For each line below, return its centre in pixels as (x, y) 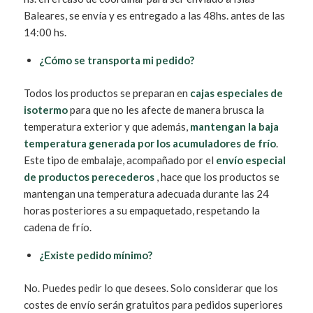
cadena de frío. (57, 227)
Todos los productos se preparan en (105, 93)
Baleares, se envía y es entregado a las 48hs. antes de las (154, 15)
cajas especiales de (235, 93)
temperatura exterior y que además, (107, 126)
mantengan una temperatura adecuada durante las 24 (146, 193)
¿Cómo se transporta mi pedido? (116, 60)
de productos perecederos (89, 176)
